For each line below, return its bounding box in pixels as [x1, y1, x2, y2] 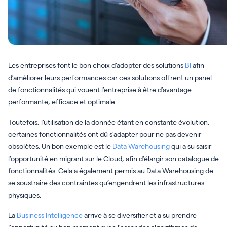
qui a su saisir [170, 141, 211, 150]
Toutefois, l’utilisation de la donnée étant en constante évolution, [8, 117, 210, 126]
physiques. [8, 190, 41, 199]
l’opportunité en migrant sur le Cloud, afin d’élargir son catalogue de [8, 154, 219, 163]
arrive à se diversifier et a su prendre [83, 210, 197, 219]
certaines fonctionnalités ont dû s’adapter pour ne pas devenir [8, 129, 201, 138]
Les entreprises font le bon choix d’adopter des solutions [8, 60, 185, 69]
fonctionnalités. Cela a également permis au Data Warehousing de [8, 166, 213, 175]
